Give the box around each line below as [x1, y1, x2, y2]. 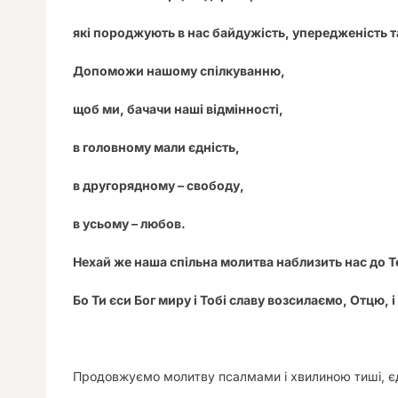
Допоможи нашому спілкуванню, [73, 63, 285, 78]
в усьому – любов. [73, 216, 186, 231]
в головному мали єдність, [73, 139, 240, 155]
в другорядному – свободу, [73, 178, 244, 193]
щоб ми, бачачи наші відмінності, [73, 101, 283, 116]
